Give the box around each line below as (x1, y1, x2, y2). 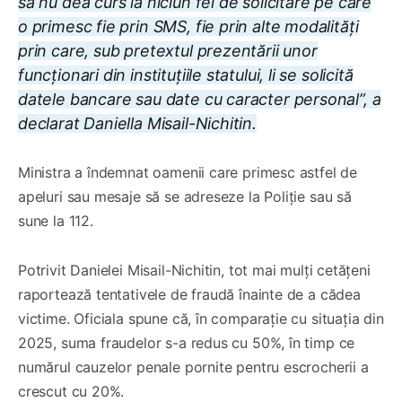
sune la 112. (18, 211, 93, 230)
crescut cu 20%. (18, 381, 125, 400)
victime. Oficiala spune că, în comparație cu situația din (18, 309, 384, 328)
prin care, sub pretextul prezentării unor (18, 40, 318, 60)
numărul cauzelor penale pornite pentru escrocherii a (18, 357, 369, 376)
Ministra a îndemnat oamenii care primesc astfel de (18, 162, 358, 181)
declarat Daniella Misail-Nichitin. (18, 113, 257, 133)
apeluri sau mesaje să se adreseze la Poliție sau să (18, 187, 352, 205)
